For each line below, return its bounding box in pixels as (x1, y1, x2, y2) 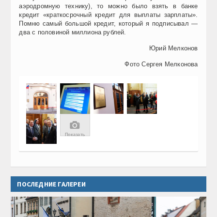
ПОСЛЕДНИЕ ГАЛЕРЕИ (17, 180, 86, 189)
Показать (64, 132, 86, 137)
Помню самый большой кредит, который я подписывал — (19, 20, 198, 28)
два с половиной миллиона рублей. (19, 29, 126, 36)
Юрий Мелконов (149, 45, 198, 52)
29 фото (65, 142, 84, 147)
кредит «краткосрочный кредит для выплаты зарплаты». (19, 11, 198, 19)
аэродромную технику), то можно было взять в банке (19, 2, 198, 10)
